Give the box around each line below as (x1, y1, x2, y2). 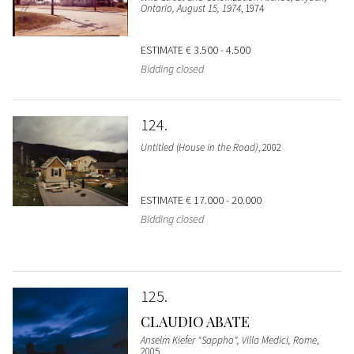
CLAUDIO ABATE (140, 311, 250, 331)
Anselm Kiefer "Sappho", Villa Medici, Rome (140, 333, 317, 347)
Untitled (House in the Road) (140, 140, 258, 154)
